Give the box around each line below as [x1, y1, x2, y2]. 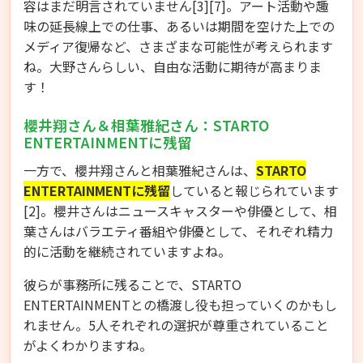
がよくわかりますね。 [23, 335, 152, 355]
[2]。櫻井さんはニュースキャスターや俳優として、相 [23, 200, 337, 220]
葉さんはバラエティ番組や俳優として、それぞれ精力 [23, 220, 333, 241]
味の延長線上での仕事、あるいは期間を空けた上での [23, 15, 335, 36]
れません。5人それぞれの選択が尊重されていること [23, 314, 329, 335]
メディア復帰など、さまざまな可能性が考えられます [23, 36, 333, 56]
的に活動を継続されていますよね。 [23, 241, 231, 261]
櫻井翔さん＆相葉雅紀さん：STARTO [23, 114, 269, 135]
